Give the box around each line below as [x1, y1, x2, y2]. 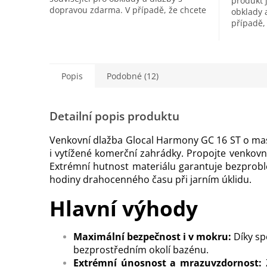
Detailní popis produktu [49, 108, 179, 124]
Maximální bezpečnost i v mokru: [73, 229, 232, 243]
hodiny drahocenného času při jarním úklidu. [49, 172, 252, 186]
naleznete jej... [49, 26, 108, 38]
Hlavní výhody [49, 194, 198, 222]
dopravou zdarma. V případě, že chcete [49, 4, 206, 15]
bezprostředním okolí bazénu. [73, 243, 209, 256]
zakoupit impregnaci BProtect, [49, 15, 169, 27]
